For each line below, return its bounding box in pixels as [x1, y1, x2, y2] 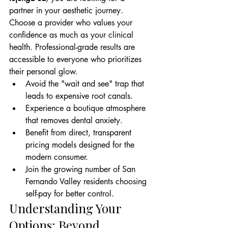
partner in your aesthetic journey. [9, 5, 126, 16]
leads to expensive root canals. [25, 91, 133, 101]
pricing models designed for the [25, 139, 137, 150]
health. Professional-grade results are [9, 42, 137, 52]
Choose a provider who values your [9, 17, 135, 28]
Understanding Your [9, 200, 124, 216]
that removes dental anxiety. [25, 115, 123, 126]
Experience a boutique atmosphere [25, 103, 148, 113]
